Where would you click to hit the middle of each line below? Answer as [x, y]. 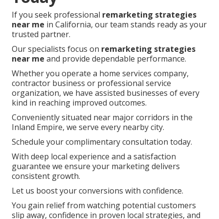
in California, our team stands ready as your [126, 24]
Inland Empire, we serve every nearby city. [88, 127]
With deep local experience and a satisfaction [94, 156]
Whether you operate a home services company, [100, 73]
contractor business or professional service [91, 83]
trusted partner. [41, 34]
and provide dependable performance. [115, 58]
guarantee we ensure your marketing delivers [96, 166]
